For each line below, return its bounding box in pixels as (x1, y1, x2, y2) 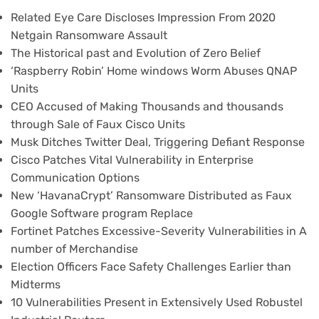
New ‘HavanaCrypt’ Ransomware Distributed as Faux (11, 189, 292, 203)
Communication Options (11, 171, 140, 185)
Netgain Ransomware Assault (11, 28, 167, 43)
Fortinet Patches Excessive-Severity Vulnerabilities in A (11, 224, 307, 239)
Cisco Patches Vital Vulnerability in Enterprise (11, 153, 253, 167)
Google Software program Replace (11, 206, 193, 221)
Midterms (11, 278, 61, 292)
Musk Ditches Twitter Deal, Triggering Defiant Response (11, 135, 305, 150)
